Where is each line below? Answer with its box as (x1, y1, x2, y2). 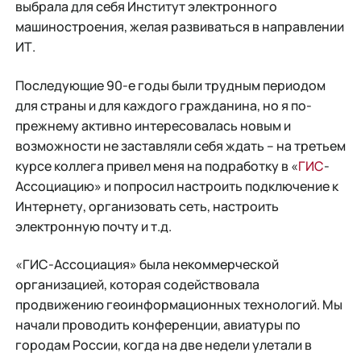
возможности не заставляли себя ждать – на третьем (15, 136, 346, 155)
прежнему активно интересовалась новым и (15, 116, 291, 135)
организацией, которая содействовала (15, 276, 259, 294)
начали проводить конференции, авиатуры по (15, 316, 301, 334)
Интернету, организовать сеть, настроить (15, 197, 279, 215)
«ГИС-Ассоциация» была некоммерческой (15, 255, 279, 274)
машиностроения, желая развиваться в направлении (15, 18, 344, 36)
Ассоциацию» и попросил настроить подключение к (15, 176, 338, 195)
